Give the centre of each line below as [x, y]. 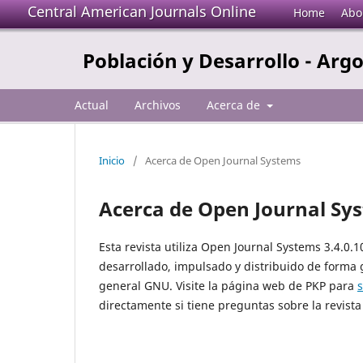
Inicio [112, 160]
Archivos [158, 105]
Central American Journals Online [142, 11]
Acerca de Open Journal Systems [223, 160]
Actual [92, 105]
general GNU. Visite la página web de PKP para [228, 285]
